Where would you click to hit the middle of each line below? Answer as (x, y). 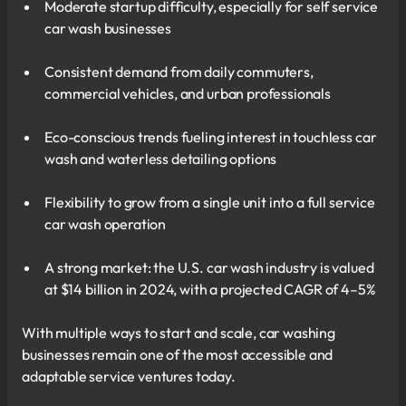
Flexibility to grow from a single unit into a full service (210, 202)
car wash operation (106, 223)
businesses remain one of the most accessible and (178, 354)
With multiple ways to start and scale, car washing (179, 332)
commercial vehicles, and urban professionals (188, 93)
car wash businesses (108, 28)
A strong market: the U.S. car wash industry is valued (209, 267)
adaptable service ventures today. (129, 376)
